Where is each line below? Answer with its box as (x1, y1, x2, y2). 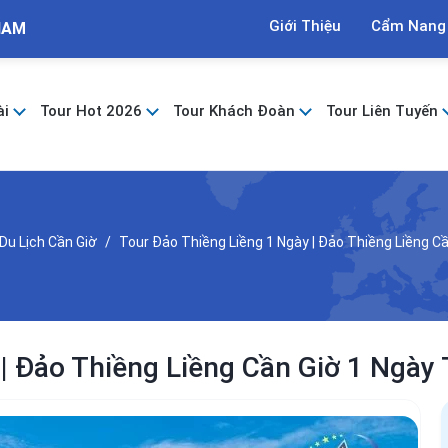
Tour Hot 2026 (40, 101, 147, 120)
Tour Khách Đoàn (173, 101, 300, 120)
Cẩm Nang (371, 17, 446, 35)
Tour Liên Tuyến (326, 101, 443, 120)
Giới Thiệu (269, 17, 341, 35)
